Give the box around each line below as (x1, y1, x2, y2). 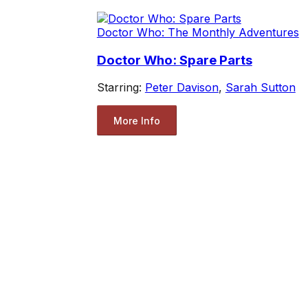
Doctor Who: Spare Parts (96, 52, 252, 68)
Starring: (96, 80, 145, 95)
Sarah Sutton (225, 80, 296, 95)
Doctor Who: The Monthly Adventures (96, 25, 299, 39)
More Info (113, 114, 160, 126)
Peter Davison (144, 80, 219, 95)
